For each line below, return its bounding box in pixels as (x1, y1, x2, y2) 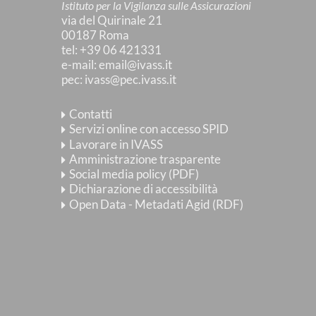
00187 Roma (61, 28, 129, 42)
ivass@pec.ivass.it (85, 72, 176, 87)
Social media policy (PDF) (69, 166, 200, 181)
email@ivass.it (99, 57, 172, 72)
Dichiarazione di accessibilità (69, 181, 219, 197)
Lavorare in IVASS (69, 136, 164, 152)
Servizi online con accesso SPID (69, 121, 229, 137)
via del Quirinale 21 (61, 13, 162, 28)
